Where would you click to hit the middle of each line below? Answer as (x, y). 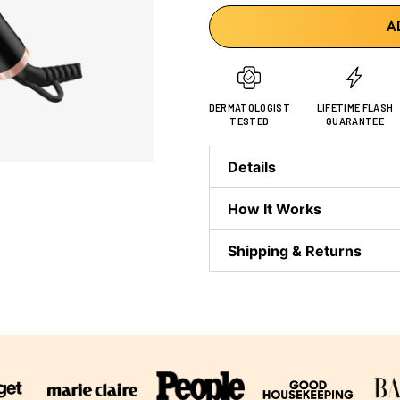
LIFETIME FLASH (355, 107)
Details (251, 167)
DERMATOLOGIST (249, 107)
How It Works (274, 208)
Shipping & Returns (294, 250)
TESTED (250, 121)
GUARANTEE (354, 121)
